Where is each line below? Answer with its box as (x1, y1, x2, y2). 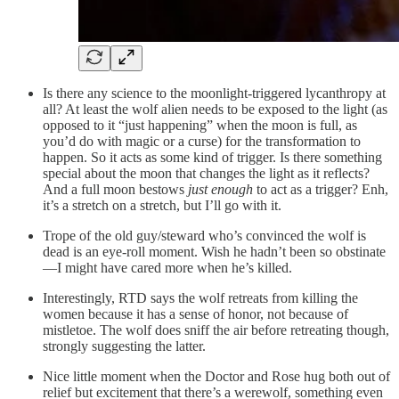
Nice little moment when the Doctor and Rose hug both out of (43, 368, 390, 384)
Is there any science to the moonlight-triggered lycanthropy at (43, 85, 386, 101)
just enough (188, 181, 253, 197)
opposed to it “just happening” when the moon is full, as (43, 117, 357, 133)
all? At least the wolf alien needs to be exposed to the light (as (43, 101, 387, 117)
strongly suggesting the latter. (43, 338, 206, 354)
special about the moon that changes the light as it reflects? (43, 165, 370, 181)
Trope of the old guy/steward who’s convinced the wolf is (43, 227, 366, 243)
